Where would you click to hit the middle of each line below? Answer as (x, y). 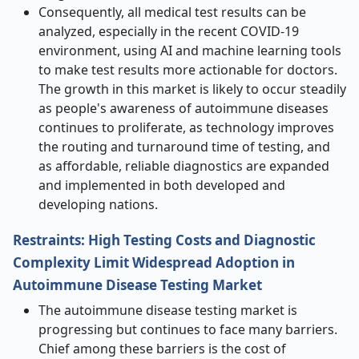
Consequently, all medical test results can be (172, 12)
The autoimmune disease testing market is (168, 310)
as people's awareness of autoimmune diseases (184, 108)
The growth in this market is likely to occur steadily (192, 89)
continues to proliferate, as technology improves (186, 127)
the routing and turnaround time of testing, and (184, 147)
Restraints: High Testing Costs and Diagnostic (164, 240)
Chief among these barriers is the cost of (162, 349)
